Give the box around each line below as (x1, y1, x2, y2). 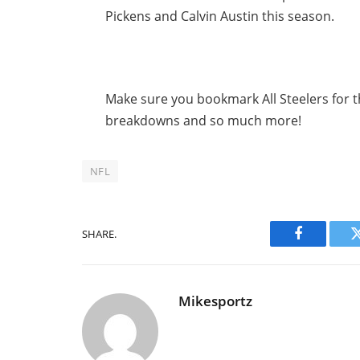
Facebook (297, 238, 354, 253)
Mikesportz (178, 292, 252, 311)
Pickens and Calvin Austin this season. (105, 7, 335, 26)
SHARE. (82, 226, 117, 241)
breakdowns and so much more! (105, 112, 302, 130)
